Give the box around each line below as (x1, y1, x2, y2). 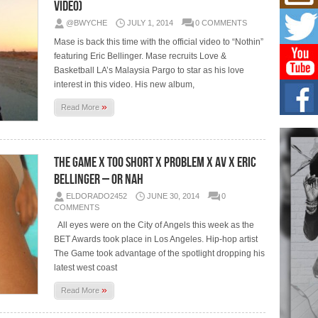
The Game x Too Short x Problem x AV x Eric (54, 153, 257, 171)
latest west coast (54, 262, 118, 273)
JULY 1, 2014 (127, 18, 174, 27)
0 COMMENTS (195, 18, 248, 27)
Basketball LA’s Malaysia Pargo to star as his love (54, 65, 245, 75)
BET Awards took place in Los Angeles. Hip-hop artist (54, 234, 258, 244)
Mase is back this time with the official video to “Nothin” (54, 36, 264, 47)
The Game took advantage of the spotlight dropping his (54, 248, 265, 258)
